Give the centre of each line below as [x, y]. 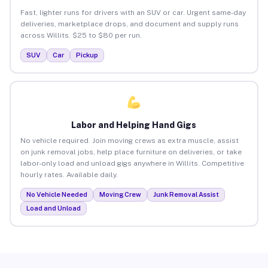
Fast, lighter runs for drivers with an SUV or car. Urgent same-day [133, 12]
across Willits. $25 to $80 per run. [81, 35]
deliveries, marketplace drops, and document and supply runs [129, 24]
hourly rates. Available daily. [69, 174]
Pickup [87, 55]
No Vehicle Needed [57, 194]
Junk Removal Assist [186, 194]
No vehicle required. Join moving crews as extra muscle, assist [129, 140]
